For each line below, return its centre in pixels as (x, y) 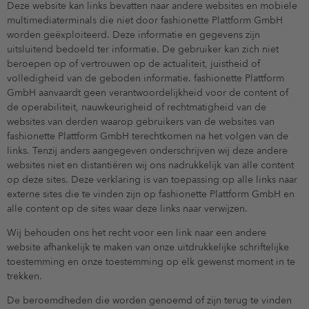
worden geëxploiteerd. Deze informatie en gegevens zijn (133, 35)
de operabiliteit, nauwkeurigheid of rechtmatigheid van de (137, 108)
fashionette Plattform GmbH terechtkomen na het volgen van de (148, 137)
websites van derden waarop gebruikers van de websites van (141, 122)
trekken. (24, 277)
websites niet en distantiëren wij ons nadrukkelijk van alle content (150, 166)
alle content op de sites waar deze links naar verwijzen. (127, 209)
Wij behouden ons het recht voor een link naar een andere (137, 233)
